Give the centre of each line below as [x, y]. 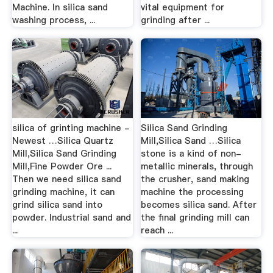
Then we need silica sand [66, 179]
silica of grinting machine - [71, 128]
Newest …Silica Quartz [62, 140]
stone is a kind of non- [191, 153]
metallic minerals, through [197, 166]
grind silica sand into [57, 204]
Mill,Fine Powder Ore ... [62, 166]
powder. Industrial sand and [71, 217]
